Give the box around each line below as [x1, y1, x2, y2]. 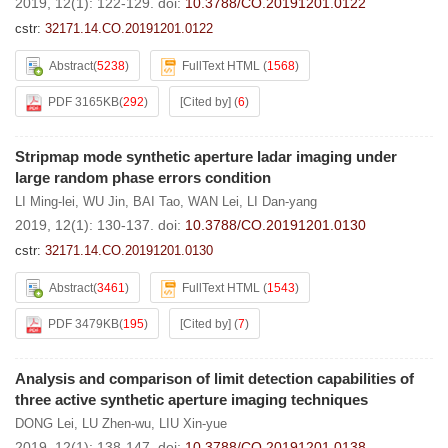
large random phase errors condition [15, 169, 271, 186]
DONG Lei [15, 416, 74, 431]
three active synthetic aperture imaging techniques [15, 391, 368, 408]
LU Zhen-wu [82, 416, 151, 431]
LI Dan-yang [247, 194, 317, 209]
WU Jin [83, 194, 125, 209]
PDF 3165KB [48, 95, 119, 109]
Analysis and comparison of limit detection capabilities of [15, 370, 414, 387]
